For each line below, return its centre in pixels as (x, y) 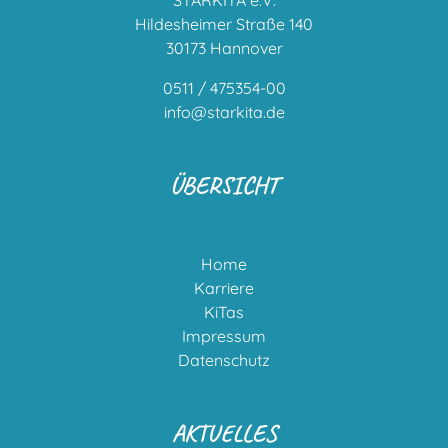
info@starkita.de (224, 112)
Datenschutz (224, 360)
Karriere (224, 288)
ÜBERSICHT (224, 185)
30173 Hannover (224, 48)
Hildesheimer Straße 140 (224, 24)
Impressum (224, 336)
